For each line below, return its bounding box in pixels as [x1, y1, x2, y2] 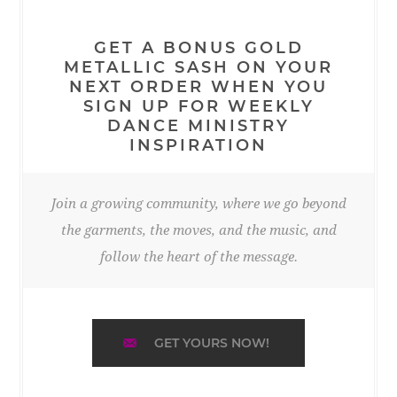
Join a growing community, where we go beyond [51, 195, 346, 212]
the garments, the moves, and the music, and [60, 222, 337, 238]
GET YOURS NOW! [154, 334, 269, 351]
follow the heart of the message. [99, 248, 298, 265]
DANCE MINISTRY [107, 115, 290, 136]
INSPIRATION [129, 135, 268, 155]
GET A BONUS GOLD [93, 37, 304, 58]
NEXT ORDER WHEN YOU [69, 76, 328, 97]
